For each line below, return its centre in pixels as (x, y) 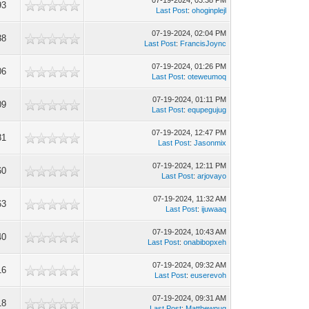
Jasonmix (210, 143)
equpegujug (207, 110)
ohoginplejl (209, 10)
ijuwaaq (214, 209)
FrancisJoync (203, 43)
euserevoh (209, 275)
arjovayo (212, 176)
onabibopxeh (205, 242)
